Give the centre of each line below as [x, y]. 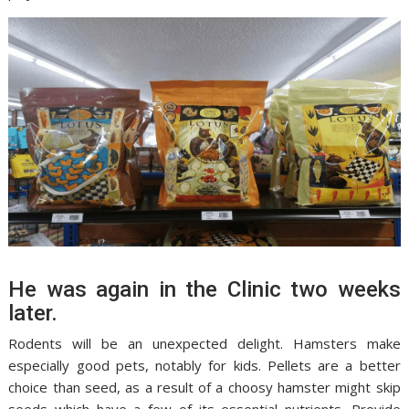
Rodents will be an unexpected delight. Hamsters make [204, 344]
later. [33, 314]
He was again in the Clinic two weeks [204, 290]
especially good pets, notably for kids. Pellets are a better [204, 366]
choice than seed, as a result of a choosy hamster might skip [204, 388]
